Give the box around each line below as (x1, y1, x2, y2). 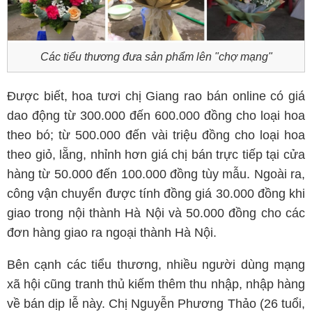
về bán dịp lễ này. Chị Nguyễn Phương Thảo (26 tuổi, (7, 297, 305, 311)
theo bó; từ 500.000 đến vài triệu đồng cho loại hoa (7, 128, 305, 142)
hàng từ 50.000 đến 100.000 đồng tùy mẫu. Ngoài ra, (7, 167, 305, 181)
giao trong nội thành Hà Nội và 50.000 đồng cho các (7, 206, 305, 220)
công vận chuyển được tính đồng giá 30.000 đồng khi (7, 187, 305, 201)
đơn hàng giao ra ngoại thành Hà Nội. (7, 226, 217, 240)
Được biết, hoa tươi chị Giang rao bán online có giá (7, 89, 305, 103)
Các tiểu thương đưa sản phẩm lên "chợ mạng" (40, 51, 272, 63)
